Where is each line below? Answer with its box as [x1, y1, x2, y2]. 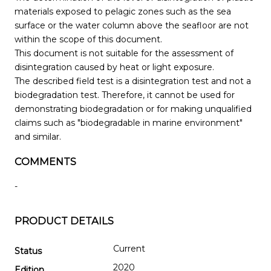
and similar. [15, 131, 61, 142]
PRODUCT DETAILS [15, 215, 114, 227]
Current [113, 243, 145, 254]
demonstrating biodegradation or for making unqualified [15, 103, 252, 114]
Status [15, 245, 42, 256]
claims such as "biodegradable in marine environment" [15, 117, 243, 128]
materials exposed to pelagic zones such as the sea [15, 5, 231, 17]
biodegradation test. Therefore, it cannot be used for [15, 89, 235, 100]
